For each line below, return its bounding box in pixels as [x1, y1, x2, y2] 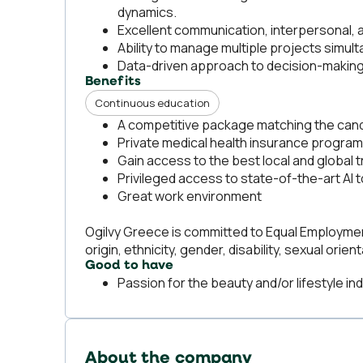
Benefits [85, 75, 141, 88]
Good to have [85, 259, 174, 272]
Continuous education [95, 96, 210, 110]
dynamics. [117, 3, 177, 21]
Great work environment [117, 187, 262, 205]
